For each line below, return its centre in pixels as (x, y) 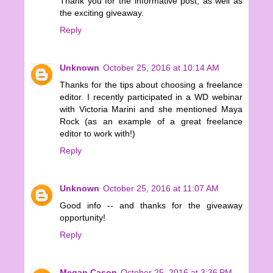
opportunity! (83, 218)
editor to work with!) (97, 134)
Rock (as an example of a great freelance (151, 122)
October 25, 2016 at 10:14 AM (161, 68)
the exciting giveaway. (102, 13)
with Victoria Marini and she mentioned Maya (151, 109)
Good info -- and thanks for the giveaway (151, 206)
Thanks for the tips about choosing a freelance (151, 85)
